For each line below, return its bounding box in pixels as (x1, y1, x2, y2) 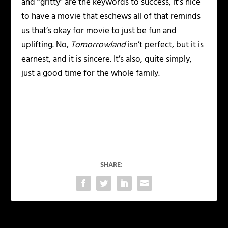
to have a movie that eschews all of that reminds (21, 10, 201, 24)
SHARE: (100, 159, 123, 172)
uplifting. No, (21, 38, 71, 52)
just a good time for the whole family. (21, 67, 160, 81)
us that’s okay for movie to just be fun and (21, 24, 177, 38)
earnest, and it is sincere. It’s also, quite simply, (21, 52, 192, 67)
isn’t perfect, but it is (126, 38, 204, 52)
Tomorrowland (71, 38, 126, 52)
